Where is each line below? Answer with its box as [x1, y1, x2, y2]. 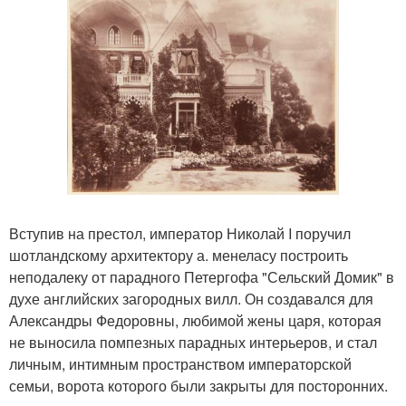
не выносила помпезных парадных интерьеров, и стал [9, 331, 377, 353]
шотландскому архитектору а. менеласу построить [9, 244, 348, 266]
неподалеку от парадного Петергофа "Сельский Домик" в [9, 266, 394, 287]
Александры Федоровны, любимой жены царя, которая [9, 309, 382, 331]
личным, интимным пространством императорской [9, 353, 352, 374]
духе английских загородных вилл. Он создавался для [9, 287, 373, 309]
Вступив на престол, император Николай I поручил [9, 222, 351, 244]
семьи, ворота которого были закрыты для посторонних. [9, 374, 388, 396]
